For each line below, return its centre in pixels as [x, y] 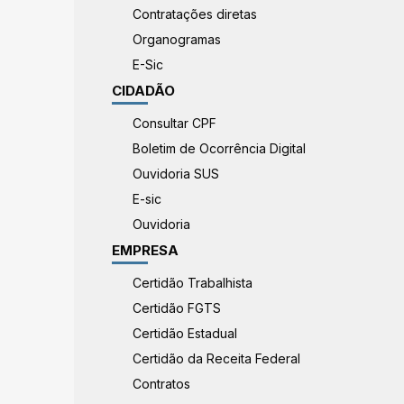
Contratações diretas [195, 14]
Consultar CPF [174, 123]
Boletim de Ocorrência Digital [219, 148]
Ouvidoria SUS [176, 174]
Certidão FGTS [177, 308]
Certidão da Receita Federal [216, 358]
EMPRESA [145, 250]
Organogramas [177, 39]
